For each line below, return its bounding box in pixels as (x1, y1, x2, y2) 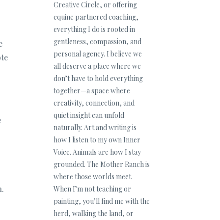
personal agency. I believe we (53, 49, 142, 58)
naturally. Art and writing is (53, 123, 137, 132)
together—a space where (53, 86, 130, 95)
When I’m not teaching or (53, 184, 131, 193)
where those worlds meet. (53, 172, 133, 181)
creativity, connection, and (53, 98, 135, 108)
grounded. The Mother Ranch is (53, 160, 150, 169)
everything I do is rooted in (53, 25, 135, 34)
